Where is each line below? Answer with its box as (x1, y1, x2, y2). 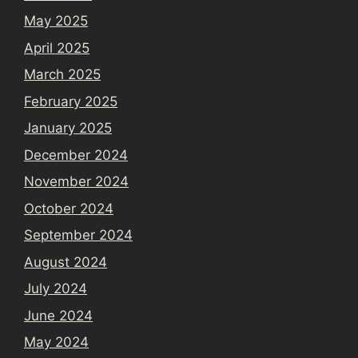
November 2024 (24, 173, 129, 189)
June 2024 (24, 307, 93, 324)
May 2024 (24, 334, 89, 350)
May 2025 (24, 13, 88, 29)
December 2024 (24, 146, 128, 163)
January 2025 (24, 120, 112, 136)
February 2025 (24, 93, 117, 109)
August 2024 (24, 253, 107, 270)
